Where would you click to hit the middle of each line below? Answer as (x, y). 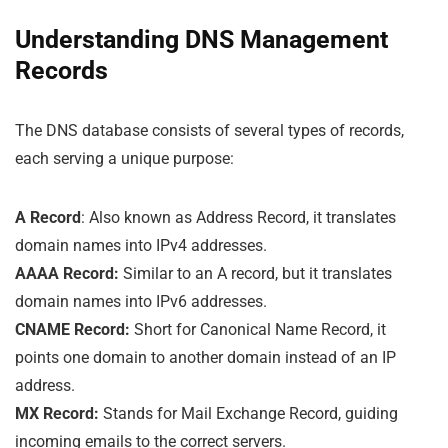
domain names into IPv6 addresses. (141, 301)
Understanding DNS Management (201, 39)
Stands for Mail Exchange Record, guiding (248, 413)
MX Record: (57, 413)
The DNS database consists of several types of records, (209, 130)
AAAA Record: (67, 273)
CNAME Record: (72, 329)
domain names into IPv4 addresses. (141, 245)
